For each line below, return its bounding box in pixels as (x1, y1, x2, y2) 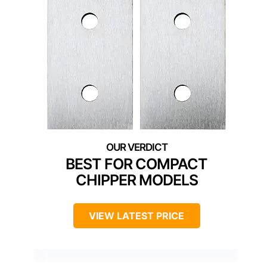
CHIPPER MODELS (75, 171, 198, 190)
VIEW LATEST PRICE (89, 210, 184, 222)
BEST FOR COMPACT (66, 155, 207, 173)
